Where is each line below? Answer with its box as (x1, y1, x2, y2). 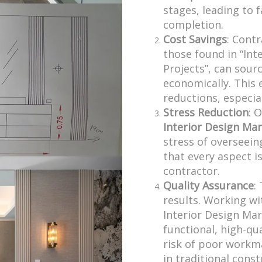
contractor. (163, 164, 220, 178)
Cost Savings (163, 32, 227, 47)
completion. (163, 18, 223, 32)
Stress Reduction (163, 105, 249, 120)
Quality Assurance (163, 178, 254, 193)
